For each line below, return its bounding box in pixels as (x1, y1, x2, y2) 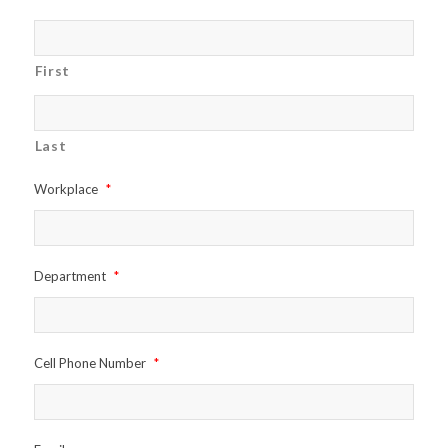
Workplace (33, 181, 98, 198)
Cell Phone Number (33, 355, 146, 372)
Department (33, 268, 106, 285)
